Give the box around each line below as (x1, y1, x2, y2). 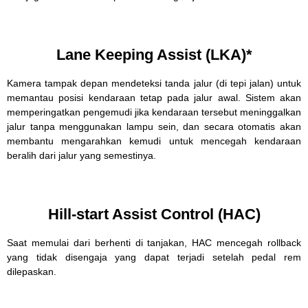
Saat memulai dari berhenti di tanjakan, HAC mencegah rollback (7, 237, 301, 248)
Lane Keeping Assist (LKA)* (56, 46, 252, 63)
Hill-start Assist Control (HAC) (47, 206, 261, 223)
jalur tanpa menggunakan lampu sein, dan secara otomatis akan (7, 121, 301, 132)
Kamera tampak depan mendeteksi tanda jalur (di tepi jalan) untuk (7, 78, 301, 89)
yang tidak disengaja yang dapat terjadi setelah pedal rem (7, 252, 301, 263)
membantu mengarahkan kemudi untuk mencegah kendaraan (7, 135, 301, 146)
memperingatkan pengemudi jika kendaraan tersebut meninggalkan (7, 107, 301, 118)
